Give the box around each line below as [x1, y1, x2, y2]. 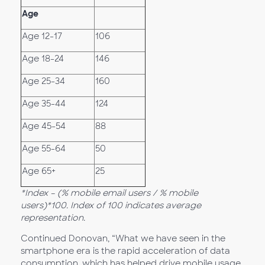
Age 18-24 [22, 53, 64, 64]
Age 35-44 [22, 98, 66, 109]
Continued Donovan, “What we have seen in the [21, 233, 225, 244]
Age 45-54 [22, 121, 66, 131]
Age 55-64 [22, 143, 66, 154]
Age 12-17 [22, 31, 62, 41]
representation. [21, 212, 85, 223]
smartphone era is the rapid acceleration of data [21, 245, 230, 256]
